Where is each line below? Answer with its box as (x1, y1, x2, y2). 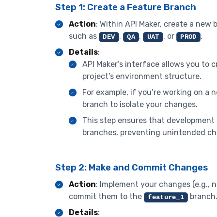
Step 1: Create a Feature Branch (55, 1, 196, 13)
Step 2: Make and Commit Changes (55, 162, 208, 173)
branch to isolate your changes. (82, 99, 198, 109)
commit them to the (69, 192, 144, 201)
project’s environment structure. (82, 71, 201, 81)
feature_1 (148, 194, 184, 201)
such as (69, 31, 99, 41)
